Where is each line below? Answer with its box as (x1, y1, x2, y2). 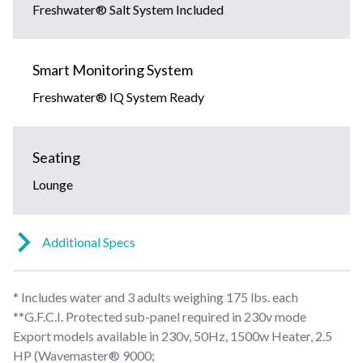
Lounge (32, 176, 73, 192)
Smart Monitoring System (32, 60, 193, 79)
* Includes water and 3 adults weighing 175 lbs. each (13, 288, 298, 305)
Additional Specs (42, 233, 135, 250)
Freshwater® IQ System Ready (32, 88, 204, 105)
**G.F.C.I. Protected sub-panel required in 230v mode (13, 308, 306, 324)
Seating (32, 147, 80, 166)
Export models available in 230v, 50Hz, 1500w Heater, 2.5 (13, 327, 332, 344)
